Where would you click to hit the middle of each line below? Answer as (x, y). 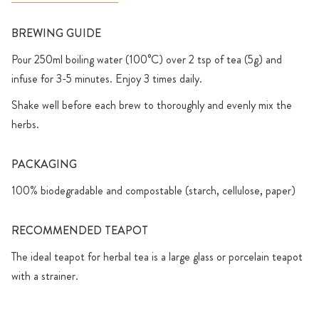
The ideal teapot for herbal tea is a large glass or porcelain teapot (157, 257)
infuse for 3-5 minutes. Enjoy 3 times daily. (107, 79)
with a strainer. (45, 276)
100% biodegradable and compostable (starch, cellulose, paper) (153, 191)
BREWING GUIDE (56, 33)
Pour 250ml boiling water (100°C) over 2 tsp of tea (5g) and (147, 60)
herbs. (25, 125)
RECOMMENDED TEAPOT (80, 231)
